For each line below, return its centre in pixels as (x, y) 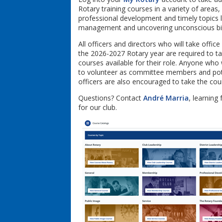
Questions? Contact (111, 98)
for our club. (99, 107)
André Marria (166, 98)
